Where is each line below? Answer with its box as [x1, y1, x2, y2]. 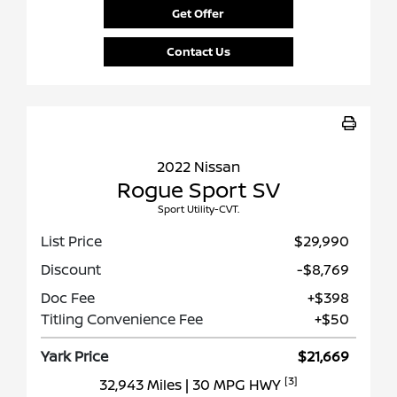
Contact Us [166, 43, 230, 60]
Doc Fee [41, 288, 95, 308]
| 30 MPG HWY [185, 375, 284, 395]
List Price [41, 231, 102, 252]
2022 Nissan [157, 157, 240, 177]
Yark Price [41, 346, 108, 367]
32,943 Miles [99, 375, 185, 395]
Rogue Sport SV [117, 175, 280, 205]
